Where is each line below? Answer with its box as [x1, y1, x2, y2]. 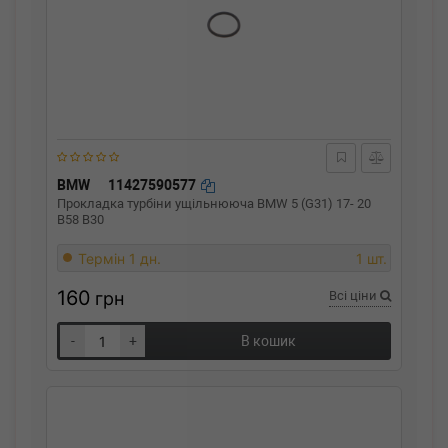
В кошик [240, 333, 296, 349]
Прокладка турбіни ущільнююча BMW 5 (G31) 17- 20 [57, 196, 371, 211]
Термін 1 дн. [78, 250, 161, 267]
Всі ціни [329, 288, 380, 303]
